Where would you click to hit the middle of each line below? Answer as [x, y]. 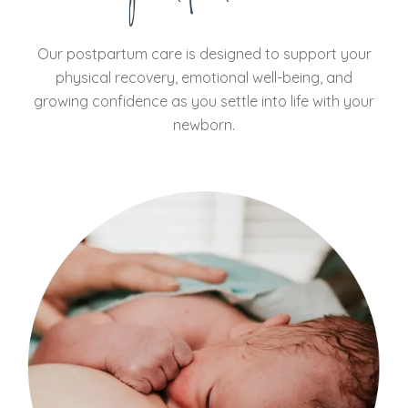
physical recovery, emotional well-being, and [204, 77]
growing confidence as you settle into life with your [204, 101]
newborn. [204, 124]
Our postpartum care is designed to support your [204, 53]
